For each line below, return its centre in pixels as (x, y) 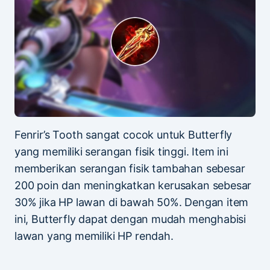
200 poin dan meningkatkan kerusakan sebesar (133, 185)
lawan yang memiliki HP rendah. (94, 236)
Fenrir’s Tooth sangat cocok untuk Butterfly (124, 134)
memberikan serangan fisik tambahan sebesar (130, 168)
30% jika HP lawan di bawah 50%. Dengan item (132, 202)
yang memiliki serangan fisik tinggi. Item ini (121, 151)
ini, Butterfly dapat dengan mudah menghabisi (130, 219)
